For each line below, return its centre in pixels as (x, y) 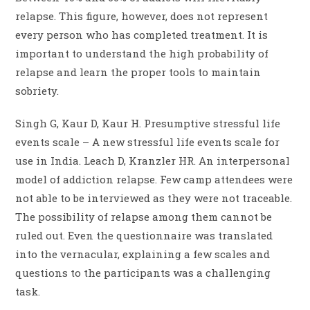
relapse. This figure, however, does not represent (142, 16)
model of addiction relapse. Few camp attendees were (154, 180)
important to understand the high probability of (142, 54)
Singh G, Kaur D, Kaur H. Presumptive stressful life (148, 124)
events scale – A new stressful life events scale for (148, 142)
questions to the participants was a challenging (143, 273)
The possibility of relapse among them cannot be (144, 217)
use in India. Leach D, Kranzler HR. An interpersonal (153, 161)
